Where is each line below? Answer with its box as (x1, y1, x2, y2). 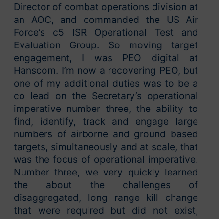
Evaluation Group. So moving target (14, 39, 198, 51)
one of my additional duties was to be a (14, 77, 198, 89)
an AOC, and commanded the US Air (14, 14, 198, 26)
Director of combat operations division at (14, 1, 198, 13)
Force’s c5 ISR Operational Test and (14, 26, 198, 39)
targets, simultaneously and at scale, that (14, 141, 198, 153)
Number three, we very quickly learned (14, 166, 198, 178)
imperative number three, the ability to (14, 103, 198, 115)
